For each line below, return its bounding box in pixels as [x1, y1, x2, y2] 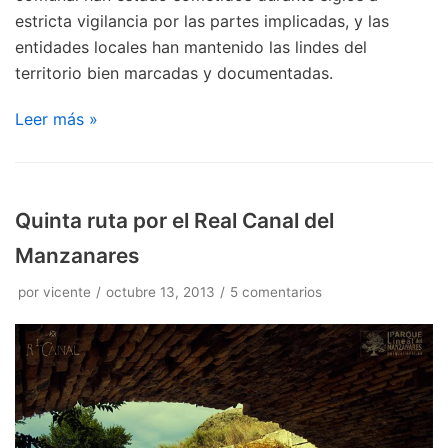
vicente [43, 283, 91, 300]
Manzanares [15, 242, 139, 268]
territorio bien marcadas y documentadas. [15, 62, 333, 83]
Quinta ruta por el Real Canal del [15, 207, 334, 233]
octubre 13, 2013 [106, 283, 215, 300]
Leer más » [15, 108, 98, 129]
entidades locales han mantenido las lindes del [15, 36, 367, 57]
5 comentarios [230, 283, 322, 300]
